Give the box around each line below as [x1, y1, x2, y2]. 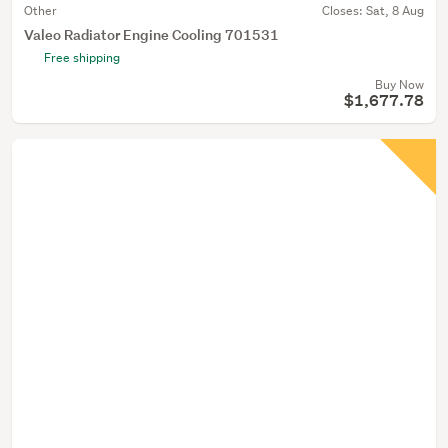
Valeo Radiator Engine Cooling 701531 [24, 25, 279, 44]
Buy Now [375, 76, 424, 93]
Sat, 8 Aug [366, 2, 424, 19]
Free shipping [44, 49, 120, 66]
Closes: [322, 2, 366, 19]
